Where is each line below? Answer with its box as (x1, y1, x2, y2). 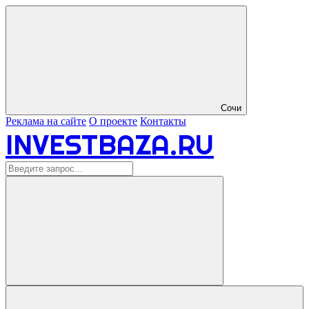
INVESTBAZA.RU (6, 128, 214, 161)
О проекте (89, 115, 137, 127)
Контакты (140, 115, 186, 127)
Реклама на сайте (6, 115, 86, 127)
